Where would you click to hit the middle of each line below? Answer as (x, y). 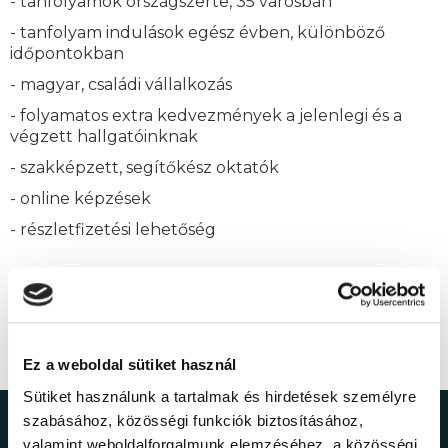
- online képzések (80, 199)
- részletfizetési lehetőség (113, 230)
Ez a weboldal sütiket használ (130, 365)
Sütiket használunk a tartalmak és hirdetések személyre (219, 396)
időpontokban (67, 54)
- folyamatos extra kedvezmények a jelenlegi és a (206, 116)
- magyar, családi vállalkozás (121, 85)
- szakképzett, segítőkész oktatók (144, 168)
